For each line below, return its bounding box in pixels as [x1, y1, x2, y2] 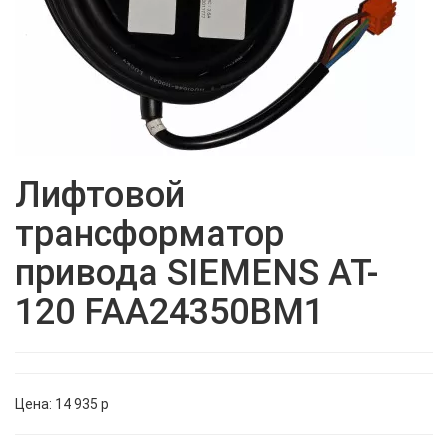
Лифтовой [15, 174, 185, 217]
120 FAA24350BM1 [15, 291, 324, 334]
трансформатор [15, 213, 284, 256]
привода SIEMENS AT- [15, 252, 378, 295]
